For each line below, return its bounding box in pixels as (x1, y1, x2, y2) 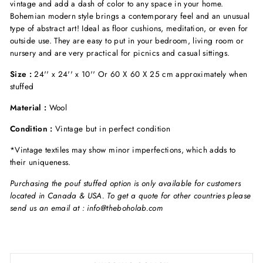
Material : (10, 101, 49, 113)
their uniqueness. (10, 156, 71, 168)
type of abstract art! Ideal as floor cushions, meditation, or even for (10, 22, 248, 34)
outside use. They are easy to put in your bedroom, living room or (10, 34, 244, 46)
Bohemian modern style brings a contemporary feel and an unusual (10, 9, 250, 22)
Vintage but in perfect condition (55, 122, 170, 134)
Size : (10, 68, 32, 80)
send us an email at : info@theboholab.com (10, 201, 163, 214)
